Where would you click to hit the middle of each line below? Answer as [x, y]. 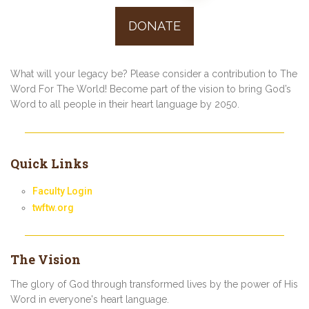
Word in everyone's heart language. [90, 299]
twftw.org [53, 207]
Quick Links [49, 164]
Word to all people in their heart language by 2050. [125, 104]
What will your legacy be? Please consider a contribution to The [154, 74]
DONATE [154, 26]
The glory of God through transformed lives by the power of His [154, 284]
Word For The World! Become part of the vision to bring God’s [151, 89]
